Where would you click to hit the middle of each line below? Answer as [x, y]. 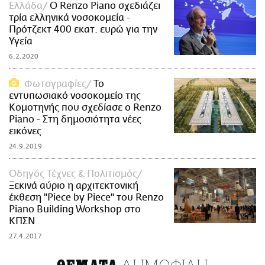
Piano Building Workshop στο [75, 210]
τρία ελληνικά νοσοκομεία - [70, 18]
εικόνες [25, 132]
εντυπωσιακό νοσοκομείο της [75, 96]
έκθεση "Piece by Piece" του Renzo [86, 198]
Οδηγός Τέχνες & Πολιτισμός [73, 174]
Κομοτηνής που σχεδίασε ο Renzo [85, 108]
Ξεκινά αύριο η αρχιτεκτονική [74, 186]
